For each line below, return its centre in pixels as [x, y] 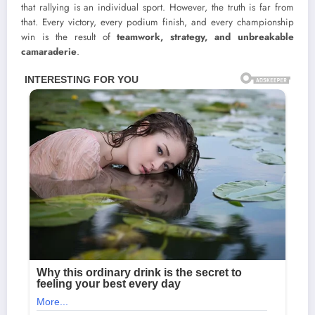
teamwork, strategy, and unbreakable [205, 37]
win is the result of [69, 37]
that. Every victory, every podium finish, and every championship [157, 22]
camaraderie [49, 51]
